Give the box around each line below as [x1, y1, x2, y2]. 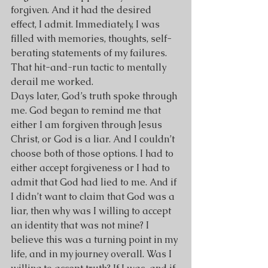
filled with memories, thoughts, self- [11, 32, 172, 45]
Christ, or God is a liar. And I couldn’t [11, 133, 177, 145]
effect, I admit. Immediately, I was [11, 18, 162, 31]
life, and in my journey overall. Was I [11, 248, 174, 260]
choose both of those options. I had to [11, 147, 176, 160]
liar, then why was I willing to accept [11, 205, 173, 217]
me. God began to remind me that [11, 104, 163, 117]
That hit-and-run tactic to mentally [11, 61, 169, 74]
